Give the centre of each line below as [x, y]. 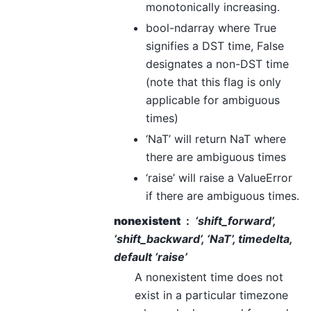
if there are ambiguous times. [222, 196]
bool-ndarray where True [211, 28]
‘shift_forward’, [235, 221]
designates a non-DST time [217, 64]
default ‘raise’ [151, 257]
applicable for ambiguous [213, 100]
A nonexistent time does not [209, 277]
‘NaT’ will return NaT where [216, 139]
